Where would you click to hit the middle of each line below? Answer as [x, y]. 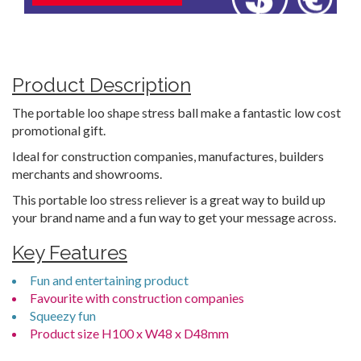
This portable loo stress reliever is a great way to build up [169, 199]
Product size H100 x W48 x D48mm [129, 333]
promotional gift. [59, 130]
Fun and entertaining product [109, 280]
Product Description [102, 85]
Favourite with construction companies [137, 298]
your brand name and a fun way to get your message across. [174, 217]
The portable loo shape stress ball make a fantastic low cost [176, 112]
